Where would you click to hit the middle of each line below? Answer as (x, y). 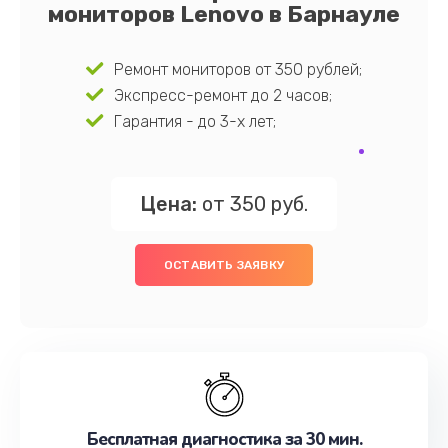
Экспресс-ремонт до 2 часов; (222, 95)
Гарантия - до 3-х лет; (194, 121)
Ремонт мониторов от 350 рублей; (237, 69)
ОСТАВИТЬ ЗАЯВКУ (224, 265)
